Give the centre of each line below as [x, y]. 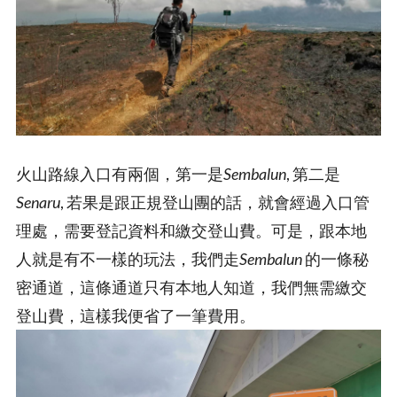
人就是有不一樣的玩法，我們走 [128, 258]
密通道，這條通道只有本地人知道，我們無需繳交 [191, 287]
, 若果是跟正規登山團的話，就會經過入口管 [215, 202]
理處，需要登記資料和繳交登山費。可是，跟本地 [191, 230]
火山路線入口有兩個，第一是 [120, 173]
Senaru [38, 202]
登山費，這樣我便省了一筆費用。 [136, 315]
